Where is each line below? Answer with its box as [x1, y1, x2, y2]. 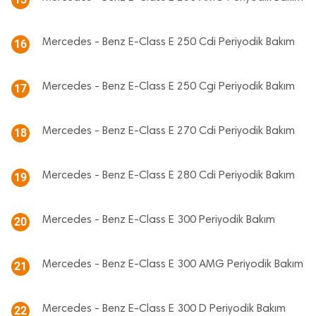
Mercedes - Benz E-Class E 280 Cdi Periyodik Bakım [42, 170, 295, 181]
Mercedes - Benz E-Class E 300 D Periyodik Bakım [42, 303, 286, 315]
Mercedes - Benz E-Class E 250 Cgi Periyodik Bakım [42, 81, 295, 92]
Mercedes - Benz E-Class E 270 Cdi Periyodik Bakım [42, 126, 295, 137]
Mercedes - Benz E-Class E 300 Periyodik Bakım [42, 214, 275, 226]
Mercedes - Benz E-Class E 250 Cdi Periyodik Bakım [42, 37, 295, 48]
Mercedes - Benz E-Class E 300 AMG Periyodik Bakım [42, 259, 303, 270]
